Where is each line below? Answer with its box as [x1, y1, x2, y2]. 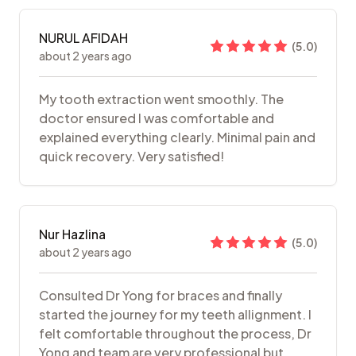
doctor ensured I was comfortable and [39, 110, 274, 127]
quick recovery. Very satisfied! [39, 148, 224, 165]
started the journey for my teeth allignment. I [39, 306, 311, 323]
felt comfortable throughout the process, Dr [39, 325, 311, 342]
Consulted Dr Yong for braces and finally [39, 287, 282, 304]
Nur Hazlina [39, 226, 106, 243]
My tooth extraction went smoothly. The [39, 91, 284, 108]
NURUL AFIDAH [39, 29, 128, 47]
